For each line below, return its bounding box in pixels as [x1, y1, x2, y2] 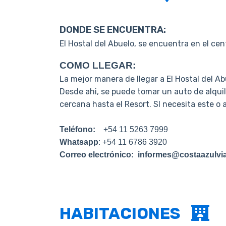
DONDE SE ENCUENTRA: [60, 24, 166, 35]
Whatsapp [60, 138, 98, 146]
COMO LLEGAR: [60, 60, 136, 71]
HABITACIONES [60, 204, 191, 223]
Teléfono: [60, 125, 97, 134]
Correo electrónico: [60, 150, 136, 159]
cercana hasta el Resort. [60, 99, 153, 109]
